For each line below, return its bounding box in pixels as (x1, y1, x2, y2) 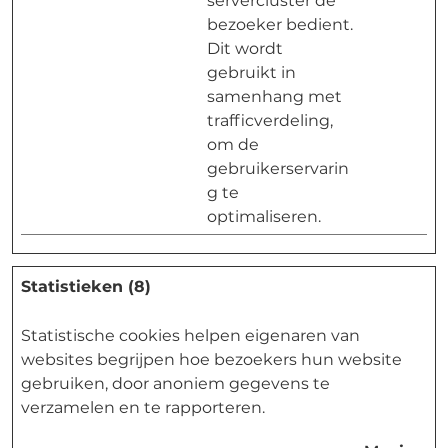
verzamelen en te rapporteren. (21, 398, 265, 417)
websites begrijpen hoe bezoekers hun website (21, 350, 402, 369)
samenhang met (207, 87, 342, 106)
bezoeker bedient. (207, 15, 353, 34)
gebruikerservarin (207, 159, 349, 178)
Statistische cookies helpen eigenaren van (21, 326, 360, 345)
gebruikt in (207, 63, 296, 82)
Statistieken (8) (21, 277, 151, 296)
